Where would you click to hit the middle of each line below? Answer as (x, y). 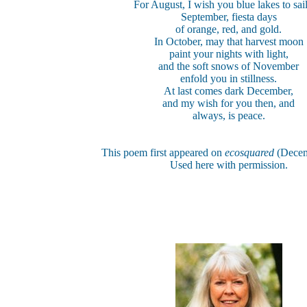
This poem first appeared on (163, 152)
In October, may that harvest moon (229, 41)
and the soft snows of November (229, 66)
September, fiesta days (229, 17)
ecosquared (251, 152)
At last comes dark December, (229, 91)
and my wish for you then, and (229, 103)
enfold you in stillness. (229, 78)
